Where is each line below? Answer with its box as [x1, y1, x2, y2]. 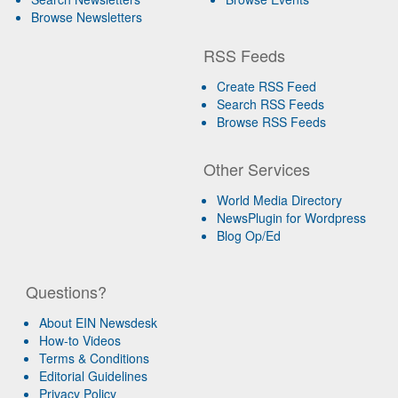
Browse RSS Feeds [217, 112, 327, 131]
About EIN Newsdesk [39, 313, 158, 331]
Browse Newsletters [31, 7, 142, 26]
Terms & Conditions [39, 348, 150, 367]
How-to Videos [39, 330, 122, 349]
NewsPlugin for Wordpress [217, 208, 367, 227]
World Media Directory [217, 190, 343, 209]
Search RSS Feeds [217, 94, 325, 113]
